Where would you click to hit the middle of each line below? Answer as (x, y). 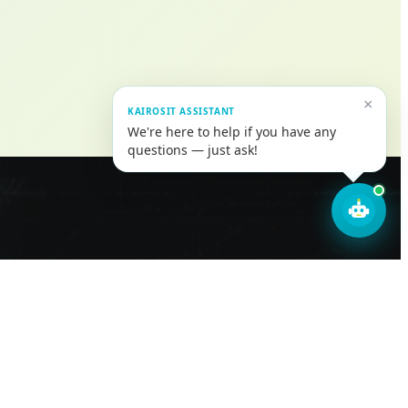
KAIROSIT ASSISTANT (181, 111)
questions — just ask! (193, 150)
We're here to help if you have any (232, 132)
